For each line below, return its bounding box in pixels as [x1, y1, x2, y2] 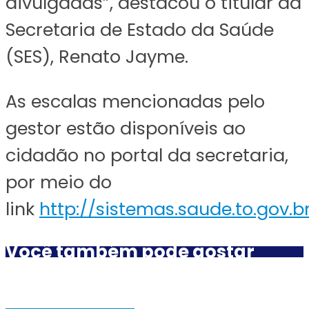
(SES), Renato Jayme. [6, 43, 188, 69]
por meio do [6, 169, 112, 195]
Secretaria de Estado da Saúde [6, 17, 274, 42]
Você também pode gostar [6, 239, 255, 264]
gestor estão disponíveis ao [6, 115, 246, 141]
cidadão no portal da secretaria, [6, 142, 288, 168]
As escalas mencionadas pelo [6, 88, 265, 114]
